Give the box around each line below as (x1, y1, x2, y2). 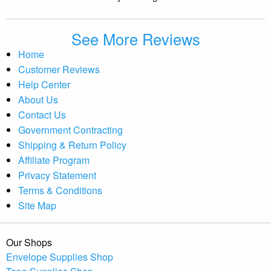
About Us (18, 92, 58, 106)
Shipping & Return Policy (18, 137, 126, 152)
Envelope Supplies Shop (6, 249, 113, 264)
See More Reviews (71, 27, 200, 50)
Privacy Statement (18, 168, 96, 182)
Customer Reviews (18, 62, 100, 76)
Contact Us (18, 107, 66, 122)
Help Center (18, 77, 70, 91)
